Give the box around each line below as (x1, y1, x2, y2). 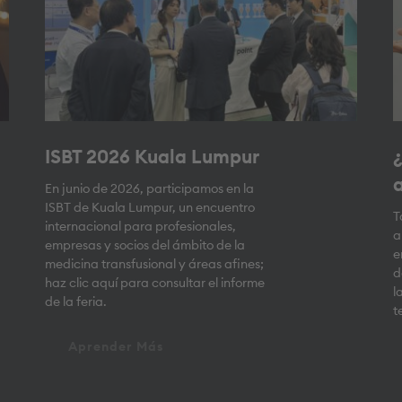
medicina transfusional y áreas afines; (44, 258, 264, 272)
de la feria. (44, 296, 107, 310)
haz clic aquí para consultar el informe (44, 277, 265, 291)
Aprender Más (67, 341, 163, 354)
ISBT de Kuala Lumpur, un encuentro (44, 202, 255, 215)
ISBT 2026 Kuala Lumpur (44, 148, 259, 168)
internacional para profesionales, (44, 221, 236, 234)
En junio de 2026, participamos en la (44, 183, 254, 197)
